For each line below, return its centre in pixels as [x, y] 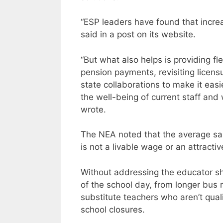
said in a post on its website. [138, 35]
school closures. [113, 209]
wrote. [93, 109]
